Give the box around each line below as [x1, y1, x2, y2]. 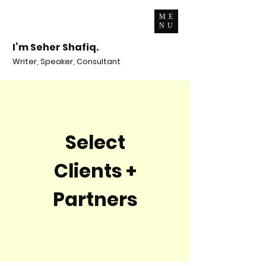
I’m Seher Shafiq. [12, 40, 99, 54]
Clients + [53, 157, 137, 184]
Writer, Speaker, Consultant [12, 56, 121, 67]
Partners [52, 186, 138, 213]
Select [65, 129, 125, 156]
